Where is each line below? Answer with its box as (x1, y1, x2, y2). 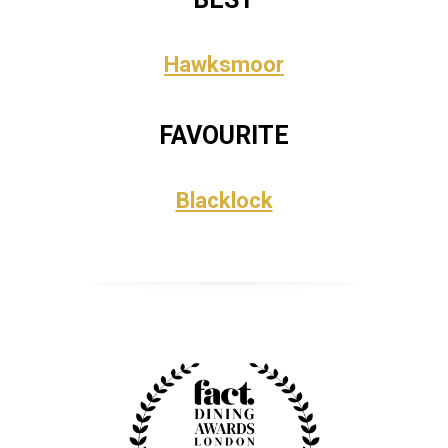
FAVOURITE (159, 121, 289, 150)
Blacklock (175, 188, 273, 213)
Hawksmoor (164, 52, 284, 77)
